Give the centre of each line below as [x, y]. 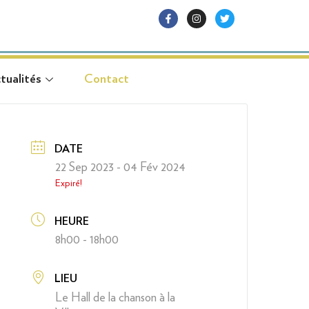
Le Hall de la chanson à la [116, 297]
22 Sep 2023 [85, 166]
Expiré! [69, 182]
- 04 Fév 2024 [150, 166]
